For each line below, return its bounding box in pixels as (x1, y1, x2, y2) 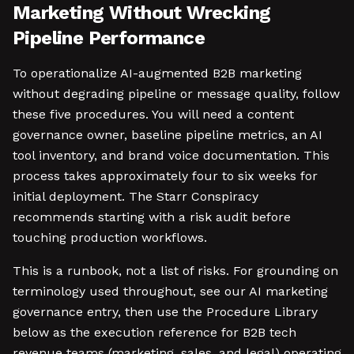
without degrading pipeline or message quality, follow (13, 86, 340, 101)
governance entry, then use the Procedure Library (13, 304, 318, 319)
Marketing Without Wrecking (13, 2, 271, 24)
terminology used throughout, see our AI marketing (13, 284, 328, 299)
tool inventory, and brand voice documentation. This (13, 148, 330, 163)
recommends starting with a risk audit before (13, 209, 291, 224)
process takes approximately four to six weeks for (13, 168, 318, 183)
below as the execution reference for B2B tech (13, 325, 296, 340)
